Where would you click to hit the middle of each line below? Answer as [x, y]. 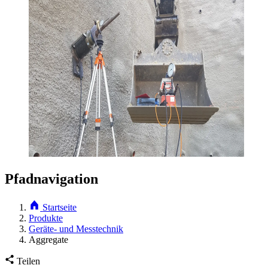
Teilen [28, 261]
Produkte [46, 218]
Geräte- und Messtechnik [76, 229]
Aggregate [48, 240]
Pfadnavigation [51, 179]
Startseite [60, 208]
